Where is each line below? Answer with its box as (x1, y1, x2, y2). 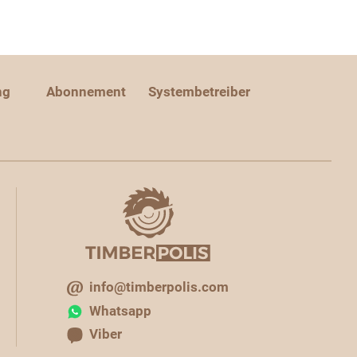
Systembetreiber (147, 84, 250, 100)
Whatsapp (89, 302, 151, 319)
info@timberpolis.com (89, 279, 229, 295)
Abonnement (46, 84, 127, 100)
